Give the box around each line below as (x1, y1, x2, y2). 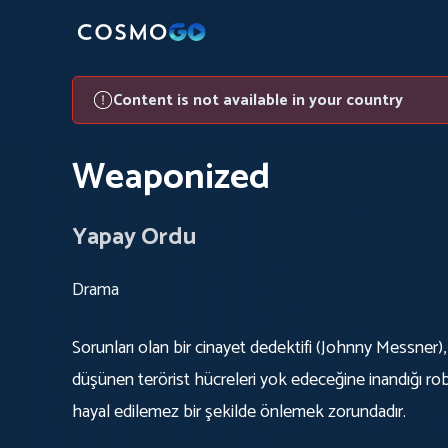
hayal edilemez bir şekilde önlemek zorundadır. (72, 397, 406, 427)
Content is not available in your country (113, 87, 403, 114)
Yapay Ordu (72, 218, 196, 257)
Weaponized (72, 148, 270, 207)
